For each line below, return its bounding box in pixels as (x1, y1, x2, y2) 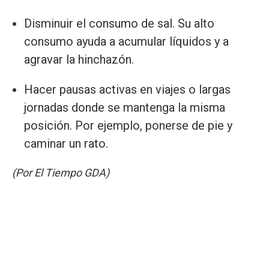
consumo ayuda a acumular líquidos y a (24, 34, 229, 49)
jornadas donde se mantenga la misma (24, 100, 225, 115)
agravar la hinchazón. (24, 52, 134, 67)
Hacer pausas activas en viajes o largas (24, 82, 231, 97)
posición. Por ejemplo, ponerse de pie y (24, 118, 232, 133)
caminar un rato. (24, 136, 108, 151)
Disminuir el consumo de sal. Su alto (24, 16, 214, 31)
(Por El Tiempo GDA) (12, 166, 109, 179)
